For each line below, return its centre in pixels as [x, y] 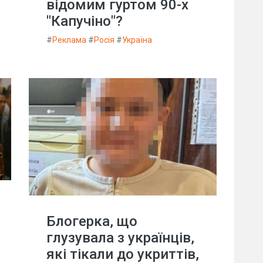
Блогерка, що [92, 221]
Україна [137, 40]
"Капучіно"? [85, 21]
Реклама [69, 40]
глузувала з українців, [120, 237]
